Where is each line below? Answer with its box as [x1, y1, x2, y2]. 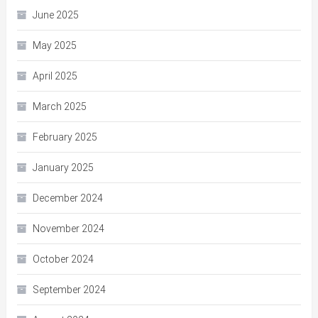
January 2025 [32, 162, 94, 174]
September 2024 [32, 284, 106, 296]
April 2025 [32, 70, 77, 82]
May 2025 [32, 40, 77, 52]
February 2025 [32, 131, 97, 143]
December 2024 [32, 192, 103, 204]
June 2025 [32, 9, 79, 21]
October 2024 [32, 253, 94, 265]
